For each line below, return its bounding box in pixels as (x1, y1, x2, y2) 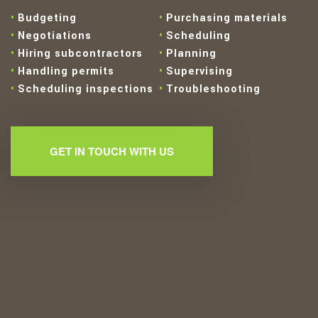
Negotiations (18, 28, 92, 44)
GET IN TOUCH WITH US (50, 143, 174, 160)
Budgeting (18, 11, 77, 26)
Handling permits (18, 64, 114, 79)
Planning (165, 46, 216, 62)
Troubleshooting (165, 82, 261, 97)
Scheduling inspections (18, 82, 153, 97)
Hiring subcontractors (18, 46, 143, 62)
